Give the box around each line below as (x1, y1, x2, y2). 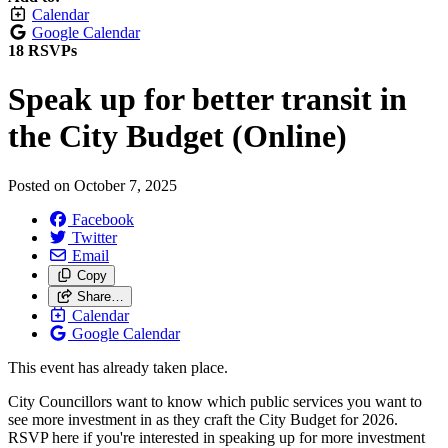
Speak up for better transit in (8, 81, 407, 118)
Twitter (72, 228, 117, 246)
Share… (76, 288, 124, 304)
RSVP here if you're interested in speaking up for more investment (8, 428, 425, 446)
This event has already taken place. (8, 358, 228, 376)
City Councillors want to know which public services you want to (8, 392, 422, 410)
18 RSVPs (8, 42, 77, 59)
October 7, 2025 (74, 176, 177, 194)
